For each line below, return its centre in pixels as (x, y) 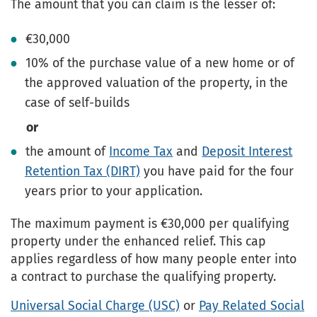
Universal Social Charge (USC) (95, 306)
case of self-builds (77, 103)
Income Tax (141, 152)
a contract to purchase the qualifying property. (143, 277)
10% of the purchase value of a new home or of (160, 63)
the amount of (68, 152)
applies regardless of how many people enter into (154, 259)
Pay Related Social (252, 306)
